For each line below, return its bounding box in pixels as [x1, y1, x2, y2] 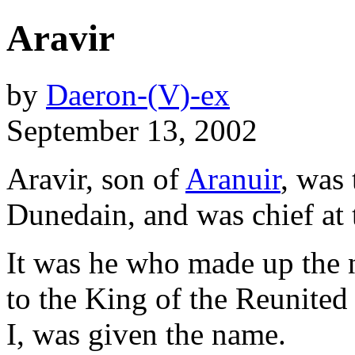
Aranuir [185, 161, 281, 196]
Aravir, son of [6, 161, 185, 196]
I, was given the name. [6, 316, 286, 351]
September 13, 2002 [6, 113, 258, 147]
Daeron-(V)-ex [46, 77, 230, 112]
